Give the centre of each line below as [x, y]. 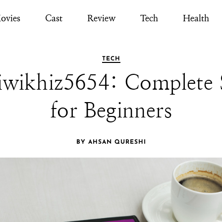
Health [196, 18]
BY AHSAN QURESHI [111, 142]
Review [101, 18]
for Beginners [111, 111]
